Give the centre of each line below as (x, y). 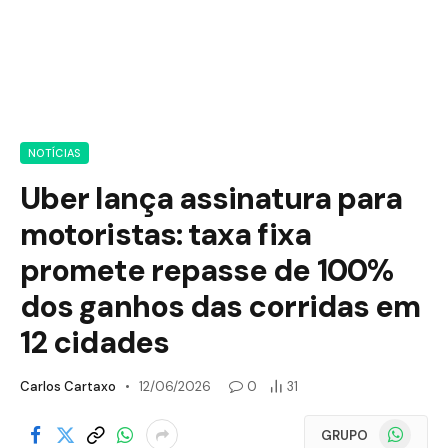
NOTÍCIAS (54, 153)
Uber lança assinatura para (211, 198)
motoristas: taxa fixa (165, 234)
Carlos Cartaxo (68, 386)
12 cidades (94, 342)
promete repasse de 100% (207, 270)
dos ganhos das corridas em (220, 306)
